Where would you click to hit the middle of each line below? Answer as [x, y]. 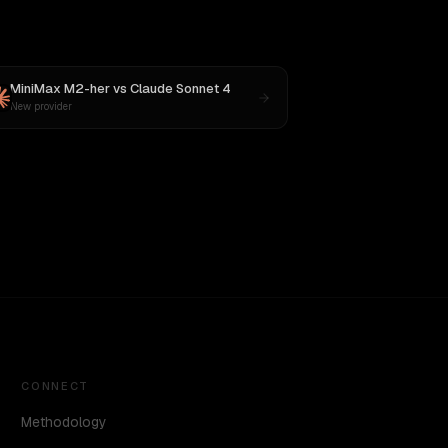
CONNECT [55, 386]
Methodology [64, 422]
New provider [40, 106]
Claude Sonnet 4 [180, 88]
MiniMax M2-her [59, 88]
